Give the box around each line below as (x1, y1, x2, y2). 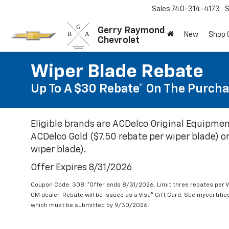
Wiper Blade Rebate (31, 63, 203, 81)
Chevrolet (97, 35, 140, 45)
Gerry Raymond (97, 26, 165, 35)
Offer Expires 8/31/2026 (31, 163, 132, 172)
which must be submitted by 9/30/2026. (31, 202, 149, 209)
